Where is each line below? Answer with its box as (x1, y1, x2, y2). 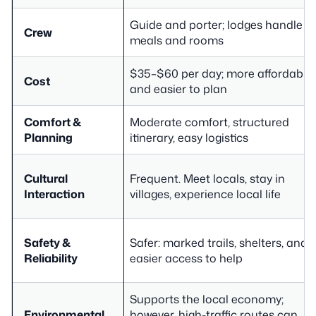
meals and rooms (130, 32, 224, 48)
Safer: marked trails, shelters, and (130, 234, 308, 250)
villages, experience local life (130, 186, 281, 202)
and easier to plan (130, 80, 227, 97)
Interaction (24, 186, 85, 202)
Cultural (24, 170, 68, 186)
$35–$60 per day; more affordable (130, 65, 312, 81)
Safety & (24, 234, 71, 250)
